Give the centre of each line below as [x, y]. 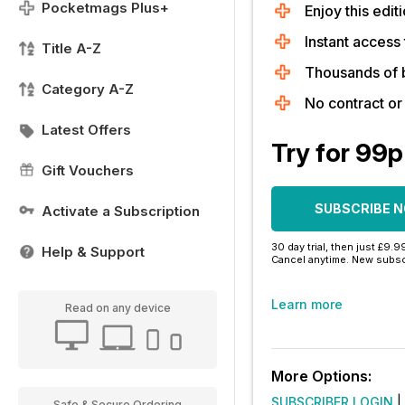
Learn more [307, 304]
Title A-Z [71, 48]
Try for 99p [337, 153]
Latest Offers [86, 130]
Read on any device [118, 308]
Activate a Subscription [121, 211]
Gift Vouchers [88, 170]
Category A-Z [88, 89]
